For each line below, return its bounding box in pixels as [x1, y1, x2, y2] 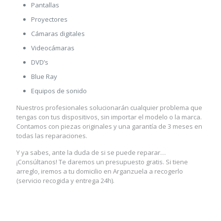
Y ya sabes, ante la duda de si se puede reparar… [16, 148, 166, 157]
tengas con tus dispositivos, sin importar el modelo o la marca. [16, 112, 202, 121]
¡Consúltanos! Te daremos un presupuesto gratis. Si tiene [16, 157, 188, 166]
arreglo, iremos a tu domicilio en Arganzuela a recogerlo [16, 167, 183, 176]
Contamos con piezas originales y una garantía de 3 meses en [16, 122, 202, 131]
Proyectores [31, 15, 68, 24]
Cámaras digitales [31, 29, 85, 38]
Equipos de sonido [31, 86, 87, 95]
